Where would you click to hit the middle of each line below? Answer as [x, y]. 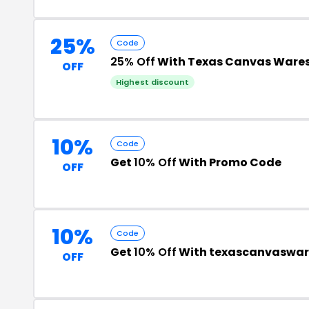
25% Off [133, 62]
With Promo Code [229, 162]
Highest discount [152, 82]
